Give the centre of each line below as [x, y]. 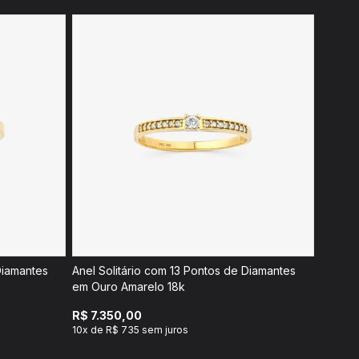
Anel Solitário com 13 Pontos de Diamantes [184, 270]
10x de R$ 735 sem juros [130, 330]
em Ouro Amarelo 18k [129, 286]
